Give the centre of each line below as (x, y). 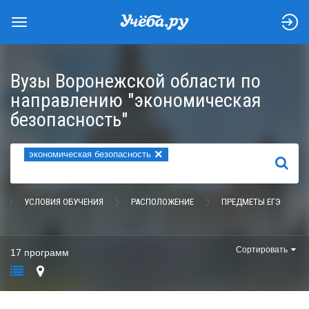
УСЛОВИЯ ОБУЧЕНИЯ (64, 202)
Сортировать (262, 250)
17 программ (40, 252)
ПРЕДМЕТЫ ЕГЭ (251, 202)
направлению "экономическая (136, 100)
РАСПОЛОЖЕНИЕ (162, 202)
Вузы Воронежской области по (136, 81)
